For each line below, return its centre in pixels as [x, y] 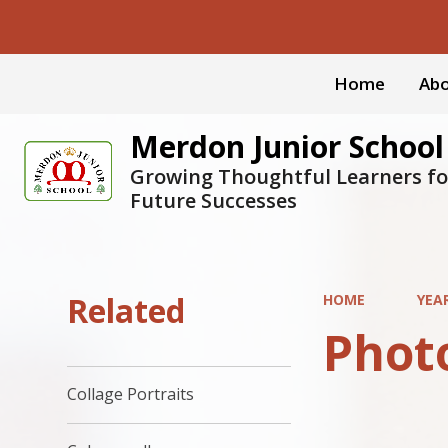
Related [126, 310]
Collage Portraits [131, 394]
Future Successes [213, 200]
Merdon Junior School [287, 146]
